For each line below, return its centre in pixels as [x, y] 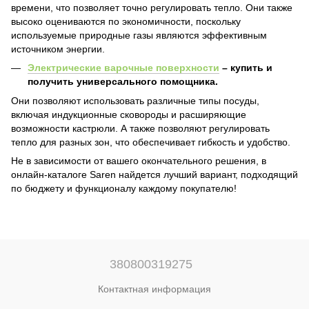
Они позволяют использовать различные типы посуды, [135, 100]
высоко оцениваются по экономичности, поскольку [126, 21]
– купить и [246, 67]
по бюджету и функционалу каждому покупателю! [124, 188]
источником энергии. [58, 49]
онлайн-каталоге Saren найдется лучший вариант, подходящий [154, 174]
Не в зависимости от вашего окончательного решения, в [139, 160]
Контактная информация [154, 289]
